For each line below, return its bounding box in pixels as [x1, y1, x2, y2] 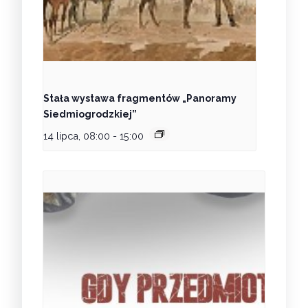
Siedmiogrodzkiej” [43, 109, 137, 120]
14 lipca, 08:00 [43, 130, 110, 142]
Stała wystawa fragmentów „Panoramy [43, 93, 236, 104]
